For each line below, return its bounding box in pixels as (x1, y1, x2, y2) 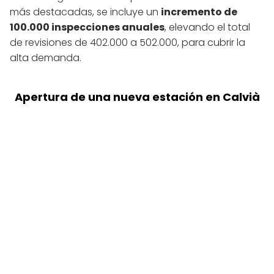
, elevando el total (165, 20, 250, 35)
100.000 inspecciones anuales (10, 20, 165, 35)
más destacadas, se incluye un (10, 5, 161, 20)
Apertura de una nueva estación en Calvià (14, 89, 260, 105)
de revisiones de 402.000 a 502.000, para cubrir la (10, 35, 245, 50)
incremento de (161, 5, 237, 20)
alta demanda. (10, 51, 81, 65)
